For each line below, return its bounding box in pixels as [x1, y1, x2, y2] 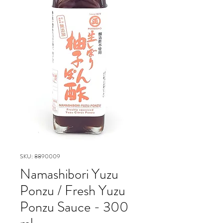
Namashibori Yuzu [20, 164, 118, 185]
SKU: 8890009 [20, 152, 60, 161]
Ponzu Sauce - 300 [20, 197, 128, 218]
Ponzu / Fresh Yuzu [20, 181, 125, 201]
